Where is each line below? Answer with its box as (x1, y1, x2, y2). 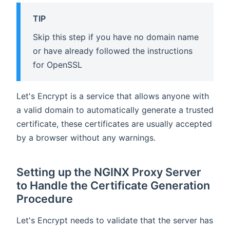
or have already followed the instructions (33, 46, 193, 56)
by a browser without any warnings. (16, 132, 156, 143)
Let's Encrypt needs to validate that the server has (16, 215, 213, 225)
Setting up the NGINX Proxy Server (16, 165, 202, 179)
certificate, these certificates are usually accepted (16, 118, 212, 129)
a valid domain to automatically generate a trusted (16, 104, 214, 115)
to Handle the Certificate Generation (16, 178, 210, 192)
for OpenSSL (33, 60, 82, 70)
